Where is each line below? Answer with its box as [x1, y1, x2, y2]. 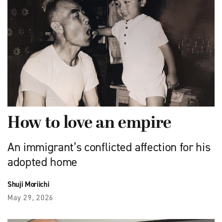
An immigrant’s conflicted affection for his [7, 139, 211, 156]
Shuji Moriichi [7, 179, 50, 190]
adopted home [7, 154, 77, 170]
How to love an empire [7, 114, 171, 134]
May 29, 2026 [7, 193, 54, 203]
